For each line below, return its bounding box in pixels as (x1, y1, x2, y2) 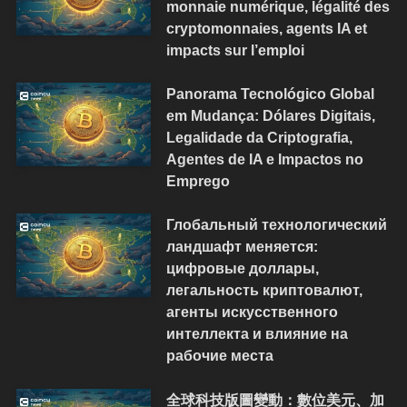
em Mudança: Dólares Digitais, (165, 107, 375, 124)
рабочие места (165, 347, 273, 364)
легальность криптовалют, (165, 282, 362, 299)
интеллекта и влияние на (165, 325, 348, 342)
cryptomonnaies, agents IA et (165, 19, 367, 36)
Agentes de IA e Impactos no (165, 151, 363, 168)
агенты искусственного (165, 303, 338, 321)
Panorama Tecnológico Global (165, 85, 374, 103)
